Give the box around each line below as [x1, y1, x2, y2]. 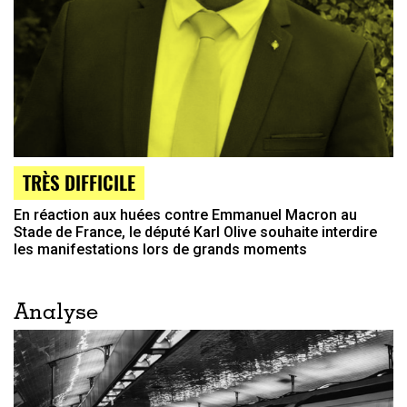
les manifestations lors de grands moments [14, 241, 307, 259]
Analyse [14, 303, 98, 326]
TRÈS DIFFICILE [23, 168, 135, 197]
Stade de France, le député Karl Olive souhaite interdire [14, 223, 377, 242]
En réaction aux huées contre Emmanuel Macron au [14, 206, 357, 224]
